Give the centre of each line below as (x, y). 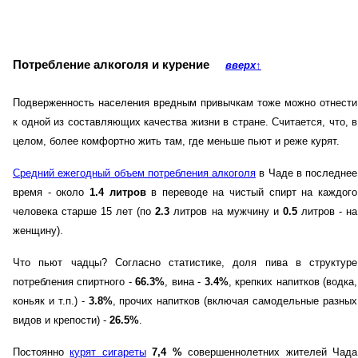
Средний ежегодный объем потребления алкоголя (134, 173)
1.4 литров (117, 193)
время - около (51, 193)
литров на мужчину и (226, 212)
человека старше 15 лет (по (84, 212)
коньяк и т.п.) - (51, 301)
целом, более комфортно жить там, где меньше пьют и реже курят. (176, 141)
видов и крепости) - (61, 320)
